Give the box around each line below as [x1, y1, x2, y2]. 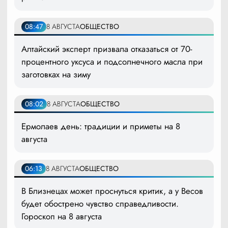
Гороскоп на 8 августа [21, 210, 102, 222]
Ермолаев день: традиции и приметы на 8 [21, 120, 180, 132]
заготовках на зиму [21, 68, 91, 80]
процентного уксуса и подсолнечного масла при [21, 55, 203, 68]
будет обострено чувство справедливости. [21, 197, 179, 210]
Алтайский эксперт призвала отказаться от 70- [21, 42, 192, 55]
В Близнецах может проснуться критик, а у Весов [21, 184, 203, 197]
